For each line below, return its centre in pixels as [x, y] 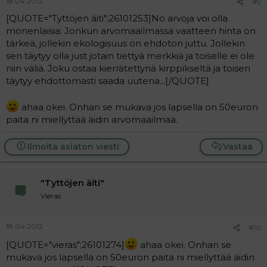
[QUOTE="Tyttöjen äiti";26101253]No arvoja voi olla [117, 18]
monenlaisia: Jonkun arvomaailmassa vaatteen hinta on [131, 30]
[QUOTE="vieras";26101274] [65, 245]
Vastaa [238, 146]
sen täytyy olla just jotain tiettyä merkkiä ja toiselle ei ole [130, 55]
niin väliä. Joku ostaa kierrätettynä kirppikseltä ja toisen [128, 68]
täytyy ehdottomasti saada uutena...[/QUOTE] [108, 80]
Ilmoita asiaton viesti [73, 146]
